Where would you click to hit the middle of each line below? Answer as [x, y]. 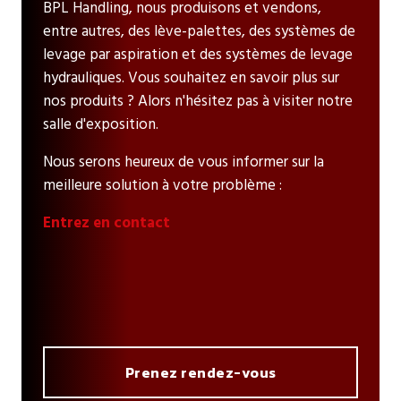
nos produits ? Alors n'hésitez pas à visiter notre [198, 101]
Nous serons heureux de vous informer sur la [183, 162]
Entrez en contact [107, 223]
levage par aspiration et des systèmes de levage [198, 55]
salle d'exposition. [101, 124]
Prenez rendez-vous [200, 372]
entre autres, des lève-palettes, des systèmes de [199, 31]
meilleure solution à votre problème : [162, 185]
